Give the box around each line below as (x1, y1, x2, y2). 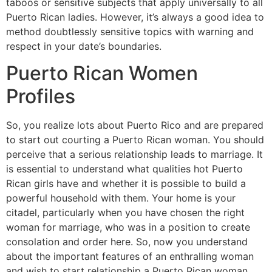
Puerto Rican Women (6, 61, 198, 85)
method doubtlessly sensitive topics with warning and (6, 25, 254, 38)
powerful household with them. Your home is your (6, 191, 236, 204)
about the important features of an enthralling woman (6, 250, 254, 262)
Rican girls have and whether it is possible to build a (6, 177, 246, 189)
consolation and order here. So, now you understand (6, 235, 248, 248)
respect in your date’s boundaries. (6, 39, 161, 52)
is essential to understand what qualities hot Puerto (6, 162, 243, 175)
